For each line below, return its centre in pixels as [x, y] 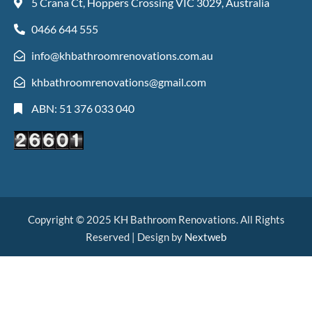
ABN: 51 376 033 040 [83, 109]
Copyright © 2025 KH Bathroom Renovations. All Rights [156, 220]
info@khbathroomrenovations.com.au [122, 56]
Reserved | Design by [135, 237]
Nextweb [205, 237]
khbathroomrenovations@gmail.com [119, 82]
